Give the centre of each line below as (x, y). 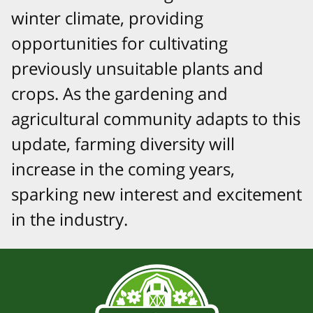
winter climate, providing (107, 17)
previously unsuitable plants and (137, 68)
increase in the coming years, (123, 168)
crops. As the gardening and (119, 93)
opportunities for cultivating (119, 43)
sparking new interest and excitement (156, 194)
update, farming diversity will (123, 143)
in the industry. (70, 219)
